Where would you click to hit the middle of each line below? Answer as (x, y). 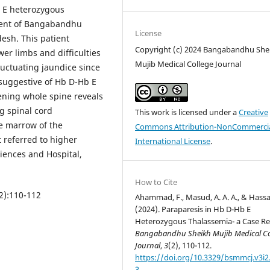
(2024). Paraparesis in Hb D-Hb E (193, 209)
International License (173, 141)
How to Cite (156, 182)
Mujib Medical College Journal (188, 64)
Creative (254, 112)
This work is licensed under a (187, 112)
